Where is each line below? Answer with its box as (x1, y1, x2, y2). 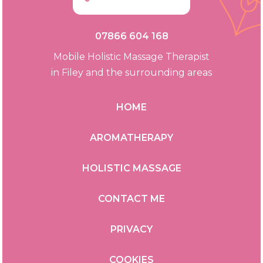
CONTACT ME (98, 193, 165, 204)
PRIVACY (110, 223, 153, 235)
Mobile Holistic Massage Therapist (53, 50, 210, 62)
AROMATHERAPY (90, 131, 173, 143)
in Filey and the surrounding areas (51, 66, 212, 78)
